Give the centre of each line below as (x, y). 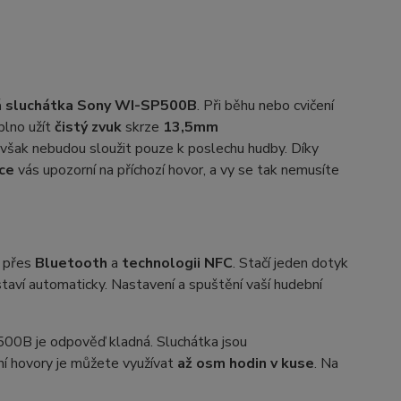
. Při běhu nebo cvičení (265, 106)
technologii (161, 264)
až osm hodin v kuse (245, 364)
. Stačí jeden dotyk (290, 264)
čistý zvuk (88, 128)
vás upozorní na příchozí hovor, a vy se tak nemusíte (176, 171)
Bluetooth (71, 264)
